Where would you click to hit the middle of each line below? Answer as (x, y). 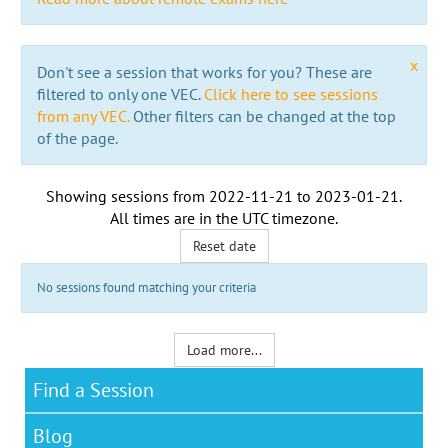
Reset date (224, 245)
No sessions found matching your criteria (146, 287)
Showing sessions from (127, 195)
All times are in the (176, 217)
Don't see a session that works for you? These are (204, 71)
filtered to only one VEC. (120, 93)
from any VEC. (82, 115)
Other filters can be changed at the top (262, 115)
